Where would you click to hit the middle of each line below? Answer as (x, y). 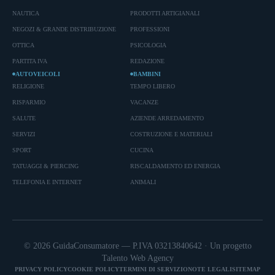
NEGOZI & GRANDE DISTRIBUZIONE (64, 29)
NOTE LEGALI (210, 269)
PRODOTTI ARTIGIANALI (165, 13)
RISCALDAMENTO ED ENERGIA (175, 166)
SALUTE (24, 118)
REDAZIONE (147, 61)
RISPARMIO (29, 102)
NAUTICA (26, 13)
